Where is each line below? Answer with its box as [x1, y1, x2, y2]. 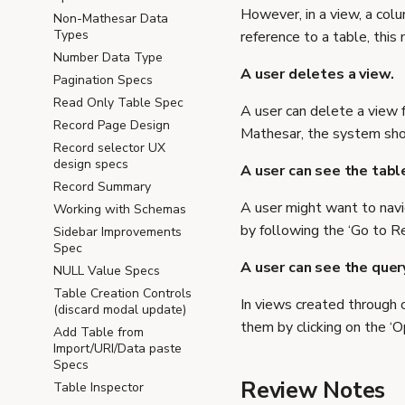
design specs [53, 155, 128, 173]
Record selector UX [53, 139, 165, 156]
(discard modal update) [53, 301, 186, 318]
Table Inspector [53, 379, 144, 396]
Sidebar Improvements [53, 223, 182, 240]
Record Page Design [53, 117, 170, 134]
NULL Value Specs [53, 262, 160, 279]
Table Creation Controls [53, 285, 192, 302]
